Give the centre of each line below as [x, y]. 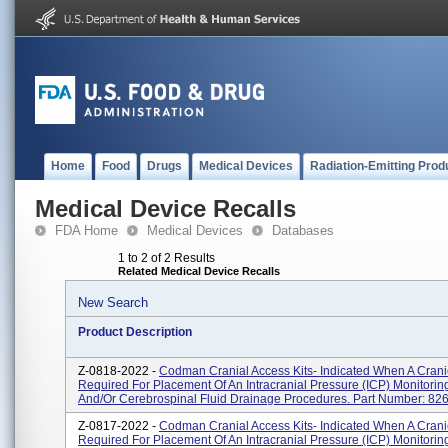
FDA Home [86, 230]
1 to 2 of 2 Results [166, 258]
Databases [303, 230]
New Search [113, 302]
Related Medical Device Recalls [199, 271]
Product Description [135, 332]
